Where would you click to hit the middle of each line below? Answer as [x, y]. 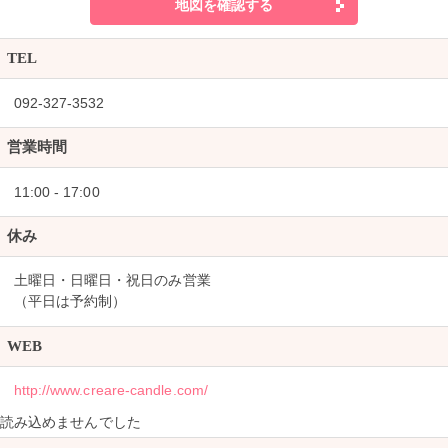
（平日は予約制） [70, 302]
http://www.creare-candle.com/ [110, 391]
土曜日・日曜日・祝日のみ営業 [112, 281]
